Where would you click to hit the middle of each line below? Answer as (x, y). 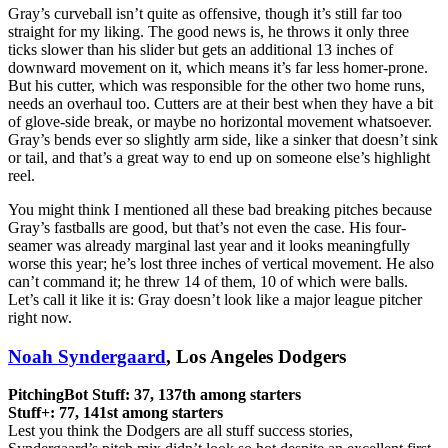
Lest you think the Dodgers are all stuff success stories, (180, 431)
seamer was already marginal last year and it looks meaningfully (209, 245)
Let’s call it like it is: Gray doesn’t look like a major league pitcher (215, 299)
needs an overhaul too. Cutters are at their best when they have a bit (220, 103)
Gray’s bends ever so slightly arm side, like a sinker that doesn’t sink (223, 139)
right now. (40, 317)
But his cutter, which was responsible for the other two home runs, (216, 85)
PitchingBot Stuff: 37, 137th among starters (154, 395)
